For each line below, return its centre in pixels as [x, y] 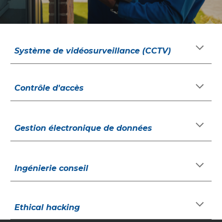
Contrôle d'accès [49, 88]
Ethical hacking [47, 207]
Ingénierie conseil [52, 168]
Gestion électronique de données [83, 128]
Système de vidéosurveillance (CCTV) [93, 51]
